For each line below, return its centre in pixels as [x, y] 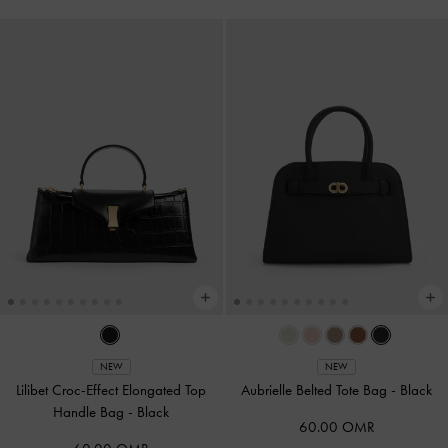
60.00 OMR [336, 427]
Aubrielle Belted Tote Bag [316, 390]
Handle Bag [91, 412]
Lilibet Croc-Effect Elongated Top [111, 390]
